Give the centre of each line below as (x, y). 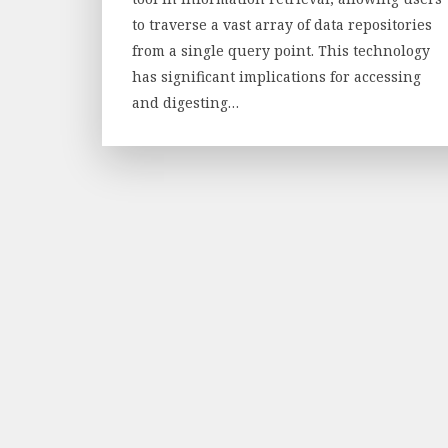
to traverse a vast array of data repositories (282, 24)
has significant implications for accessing (276, 76)
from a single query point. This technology (281, 50)
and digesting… (185, 102)
